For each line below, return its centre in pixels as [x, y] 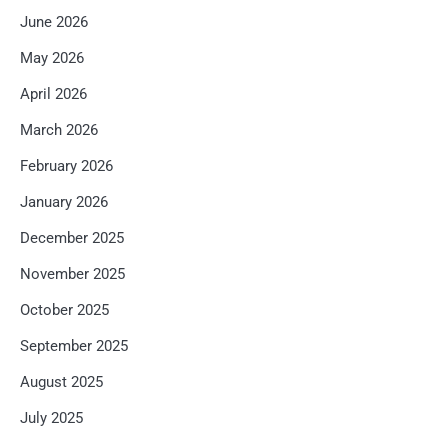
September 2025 [74, 346]
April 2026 [53, 94]
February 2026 [66, 166]
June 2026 [54, 22]
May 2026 [52, 58]
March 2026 [59, 130]
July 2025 [51, 418]
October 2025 [64, 310]
